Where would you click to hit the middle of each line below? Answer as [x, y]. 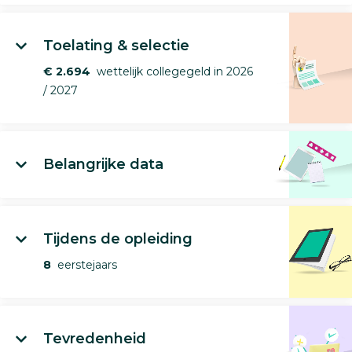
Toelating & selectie [116, 45]
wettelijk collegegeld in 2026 [172, 71]
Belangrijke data [103, 164]
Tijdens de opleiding [118, 238]
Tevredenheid [95, 338]
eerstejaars [84, 264]
